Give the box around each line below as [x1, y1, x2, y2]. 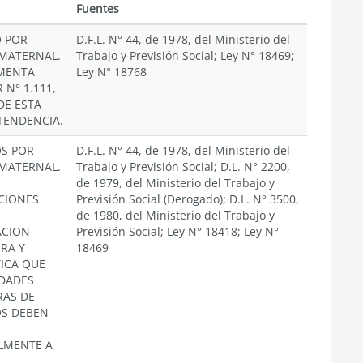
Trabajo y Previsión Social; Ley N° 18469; [76, 48, 294, 63]
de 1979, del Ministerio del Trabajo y [76, 175, 275, 190]
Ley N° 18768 [76, 64, 147, 79]
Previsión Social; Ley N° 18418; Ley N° [76, 224, 279, 239]
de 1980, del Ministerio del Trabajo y [76, 207, 275, 223]
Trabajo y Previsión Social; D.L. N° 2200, [76, 159, 290, 174]
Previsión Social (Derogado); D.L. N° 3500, [76, 191, 299, 207]
